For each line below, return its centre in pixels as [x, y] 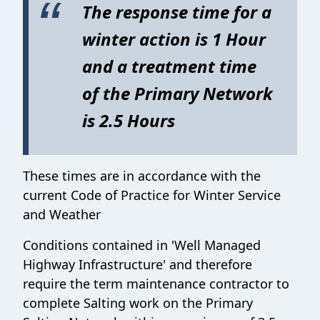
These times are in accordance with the [142, 176]
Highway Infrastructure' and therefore [137, 265]
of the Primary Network [177, 94]
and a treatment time [169, 66]
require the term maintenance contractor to [156, 284]
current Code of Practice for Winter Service [152, 195]
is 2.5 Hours [131, 121]
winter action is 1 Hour [174, 39]
